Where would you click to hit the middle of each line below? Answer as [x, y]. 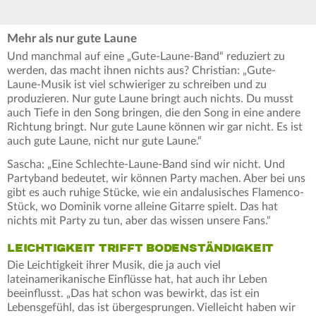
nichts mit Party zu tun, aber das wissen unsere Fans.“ [139, 220]
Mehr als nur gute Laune [72, 38]
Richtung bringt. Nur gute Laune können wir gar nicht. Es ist [155, 127]
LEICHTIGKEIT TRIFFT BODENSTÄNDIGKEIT [140, 248]
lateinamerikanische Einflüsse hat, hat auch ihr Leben [137, 279]
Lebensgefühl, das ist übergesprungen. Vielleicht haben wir [151, 307]
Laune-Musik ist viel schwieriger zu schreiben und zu [137, 84]
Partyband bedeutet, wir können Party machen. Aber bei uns [156, 178]
